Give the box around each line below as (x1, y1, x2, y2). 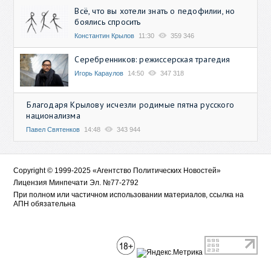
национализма (26, 109, 80, 121)
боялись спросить (74, 16, 141, 28)
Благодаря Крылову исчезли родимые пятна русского (27, 99, 235, 110)
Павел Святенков (26, 125, 80, 133)
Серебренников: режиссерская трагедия (74, 54, 230, 65)
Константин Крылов (74, 32, 135, 40)
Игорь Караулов (74, 70, 124, 77)
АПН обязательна (13, 199, 76, 208)
